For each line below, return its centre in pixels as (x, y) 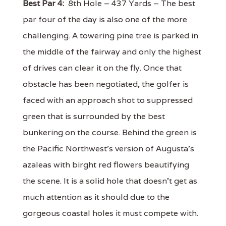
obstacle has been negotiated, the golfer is (106, 84)
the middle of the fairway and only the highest (112, 51)
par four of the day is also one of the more (105, 19)
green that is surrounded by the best (94, 116)
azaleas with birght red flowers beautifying (106, 164)
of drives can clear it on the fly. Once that (102, 68)
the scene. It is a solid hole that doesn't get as (110, 181)
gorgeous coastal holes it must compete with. (110, 213)
